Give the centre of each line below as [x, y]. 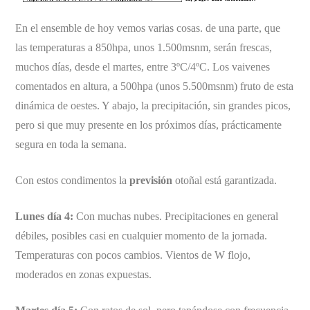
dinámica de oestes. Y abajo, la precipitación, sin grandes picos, [153, 105]
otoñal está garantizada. [225, 180]
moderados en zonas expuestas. [84, 274]
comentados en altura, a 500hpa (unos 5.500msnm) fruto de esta [155, 86]
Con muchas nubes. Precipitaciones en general [176, 216]
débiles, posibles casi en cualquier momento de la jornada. [142, 235]
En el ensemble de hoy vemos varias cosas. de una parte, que [148, 28]
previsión [151, 180]
